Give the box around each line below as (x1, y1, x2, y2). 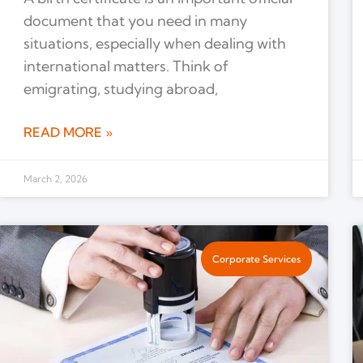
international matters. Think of (23, 57, 228, 76)
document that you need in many (23, 11, 247, 31)
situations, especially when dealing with (23, 34, 286, 53)
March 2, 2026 (23, 173, 88, 186)
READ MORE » (23, 124, 113, 141)
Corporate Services (211, 252, 301, 265)
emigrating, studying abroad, (23, 79, 218, 99)
